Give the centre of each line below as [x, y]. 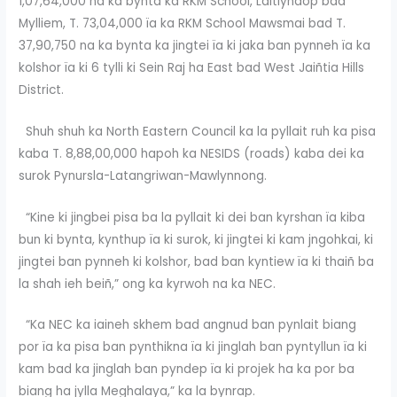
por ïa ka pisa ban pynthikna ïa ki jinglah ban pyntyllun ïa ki [193, 347]
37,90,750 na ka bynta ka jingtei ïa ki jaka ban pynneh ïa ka [195, 45]
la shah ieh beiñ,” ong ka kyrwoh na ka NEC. [148, 284]
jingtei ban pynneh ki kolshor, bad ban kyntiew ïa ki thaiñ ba [197, 261]
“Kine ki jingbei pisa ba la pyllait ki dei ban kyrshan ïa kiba [192, 217]
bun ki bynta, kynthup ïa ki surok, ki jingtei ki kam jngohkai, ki [196, 239]
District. [42, 90]
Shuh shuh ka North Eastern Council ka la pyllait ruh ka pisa [198, 131]
